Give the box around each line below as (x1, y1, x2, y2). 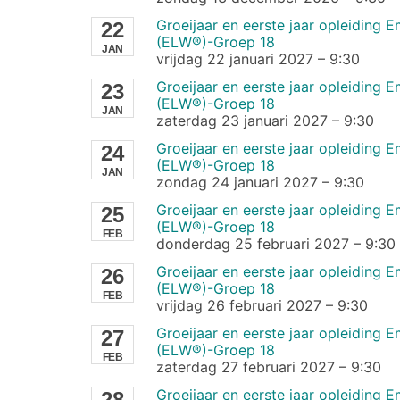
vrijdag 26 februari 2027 (155, 296, 321, 314)
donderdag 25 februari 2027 (155, 234, 349, 253)
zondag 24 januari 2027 (155, 172, 318, 191)
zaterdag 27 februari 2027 (155, 357, 335, 376)
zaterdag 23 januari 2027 (155, 111, 328, 129)
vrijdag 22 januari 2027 (155, 49, 313, 68)
